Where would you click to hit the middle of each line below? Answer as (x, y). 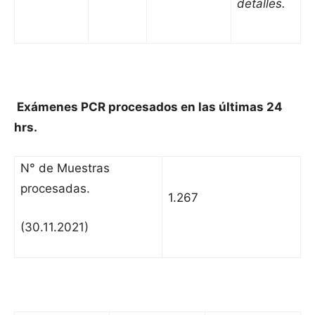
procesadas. (55, 189)
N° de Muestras (65, 168)
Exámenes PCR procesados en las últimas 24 (150, 107)
